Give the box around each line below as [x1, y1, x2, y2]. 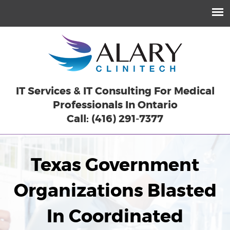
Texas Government [31, 154, 199, 177]
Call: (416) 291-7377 [67, 112, 163, 125]
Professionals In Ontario [52, 98, 178, 111]
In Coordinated [47, 205, 183, 228]
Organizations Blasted [13, 179, 217, 202]
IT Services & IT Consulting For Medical [15, 84, 215, 98]
